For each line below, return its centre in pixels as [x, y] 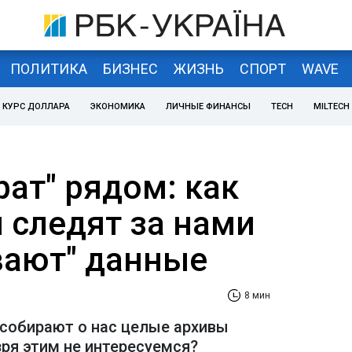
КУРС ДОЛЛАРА [36, 106]
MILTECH [332, 106]
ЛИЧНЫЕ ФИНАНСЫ [208, 106]
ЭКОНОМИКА [118, 106]
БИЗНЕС [130, 68]
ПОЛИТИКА [48, 68]
